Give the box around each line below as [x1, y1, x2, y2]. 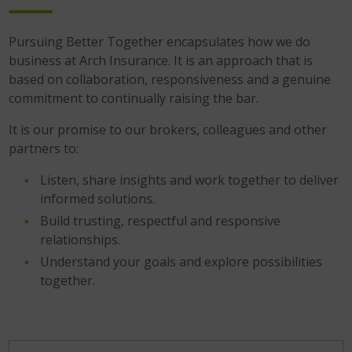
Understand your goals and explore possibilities [40, 253, 323, 270]
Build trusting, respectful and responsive [40, 212, 281, 229]
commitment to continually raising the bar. [9, 90, 259, 107]
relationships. [40, 231, 121, 248]
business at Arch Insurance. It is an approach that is [9, 52, 313, 69]
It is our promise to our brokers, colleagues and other [9, 121, 328, 138]
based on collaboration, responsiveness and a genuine [9, 71, 332, 88]
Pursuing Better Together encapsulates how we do [9, 33, 311, 50]
